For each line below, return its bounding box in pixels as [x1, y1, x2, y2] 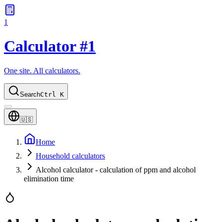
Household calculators [36, 151, 105, 160]
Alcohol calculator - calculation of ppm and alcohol [36, 165, 196, 174]
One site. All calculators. [4, 66, 80, 75]
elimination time [24, 174, 74, 183]
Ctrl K [40, 90, 64, 98]
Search [20, 90, 40, 98]
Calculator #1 [4, 37, 96, 55]
